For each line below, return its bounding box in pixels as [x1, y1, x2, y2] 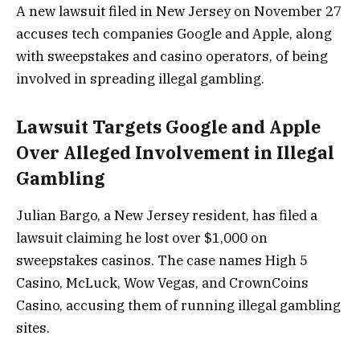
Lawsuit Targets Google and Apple [16, 115, 321, 138]
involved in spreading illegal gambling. [16, 70, 264, 88]
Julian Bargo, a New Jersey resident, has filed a [16, 207, 317, 225]
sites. [16, 319, 50, 337]
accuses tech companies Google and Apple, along [16, 25, 332, 43]
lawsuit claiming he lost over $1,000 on [16, 229, 268, 247]
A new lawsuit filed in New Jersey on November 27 [16, 2, 342, 21]
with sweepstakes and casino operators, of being [16, 47, 328, 66]
